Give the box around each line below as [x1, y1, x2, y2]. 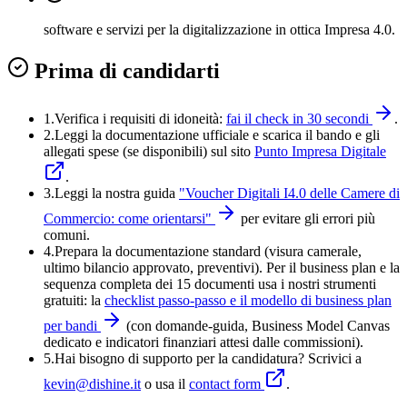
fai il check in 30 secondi [226, 111, 372, 127]
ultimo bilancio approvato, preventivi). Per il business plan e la [44, 260, 400, 276]
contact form [189, 376, 264, 392]
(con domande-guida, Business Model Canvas [126, 318, 390, 334]
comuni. [44, 227, 90, 243]
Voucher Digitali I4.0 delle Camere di [185, 185, 400, 202]
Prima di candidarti [29, 59, 220, 84]
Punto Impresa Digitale [254, 144, 386, 160]
